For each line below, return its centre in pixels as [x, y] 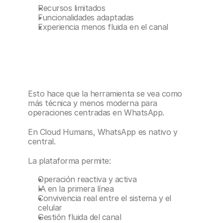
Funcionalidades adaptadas [86, 17]
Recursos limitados [72, 8]
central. [42, 141]
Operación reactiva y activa [87, 179]
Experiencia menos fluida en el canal [103, 27]
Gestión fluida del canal [80, 217]
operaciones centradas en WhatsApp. [96, 112]
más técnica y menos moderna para [93, 103]
